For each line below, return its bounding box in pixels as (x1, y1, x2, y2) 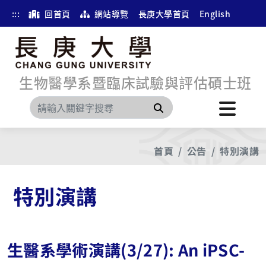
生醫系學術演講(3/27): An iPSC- (7, 237, 245, 261)
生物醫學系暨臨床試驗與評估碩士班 (19, 71, 252, 93)
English (199, 8, 231, 20)
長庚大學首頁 (138, 8, 190, 20)
